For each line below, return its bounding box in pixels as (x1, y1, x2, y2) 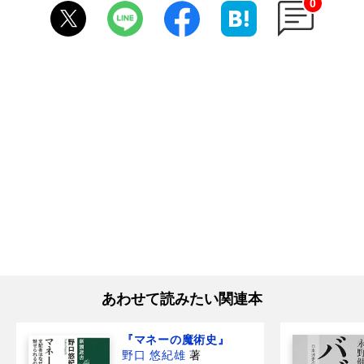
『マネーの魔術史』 (122, 332, 230, 346)
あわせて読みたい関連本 (102, 290, 262, 307)
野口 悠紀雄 (122, 348, 186, 362)
